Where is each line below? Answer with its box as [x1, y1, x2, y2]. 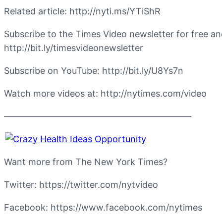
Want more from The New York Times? [4, 157, 167, 167]
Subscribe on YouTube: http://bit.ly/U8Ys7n [4, 65, 183, 76]
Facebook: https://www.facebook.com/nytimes [4, 202, 202, 213]
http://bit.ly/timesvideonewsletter [4, 43, 143, 53]
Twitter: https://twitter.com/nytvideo [4, 179, 158, 190]
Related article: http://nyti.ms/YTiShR [4, 6, 161, 16]
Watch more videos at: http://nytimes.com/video [4, 88, 207, 99]
